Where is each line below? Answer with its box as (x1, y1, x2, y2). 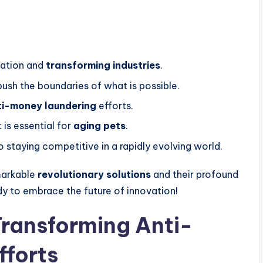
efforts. (96, 99, 133, 112)
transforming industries (46, 59, 160, 72)
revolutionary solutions (38, 168, 151, 180)
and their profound (151, 168, 238, 180)
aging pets (73, 120, 126, 132)
